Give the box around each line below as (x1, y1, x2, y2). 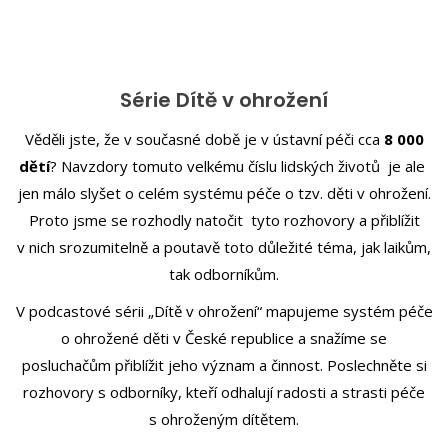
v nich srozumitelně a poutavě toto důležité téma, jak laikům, (17, 236, 431, 257)
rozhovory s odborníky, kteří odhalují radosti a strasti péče (23, 381, 425, 402)
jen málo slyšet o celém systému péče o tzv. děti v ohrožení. (17, 182, 431, 203)
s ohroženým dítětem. (149, 408, 299, 429)
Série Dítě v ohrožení (120, 86, 328, 114)
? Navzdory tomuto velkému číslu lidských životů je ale (50, 155, 429, 176)
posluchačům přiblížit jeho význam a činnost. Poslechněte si (21, 354, 427, 375)
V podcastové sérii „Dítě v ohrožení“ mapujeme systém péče (15, 300, 433, 321)
